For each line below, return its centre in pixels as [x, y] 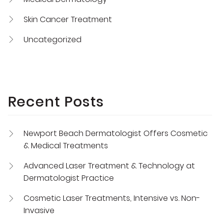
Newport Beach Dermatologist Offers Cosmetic [116, 133]
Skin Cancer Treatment [68, 19]
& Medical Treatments [66, 146]
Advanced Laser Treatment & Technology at [109, 166]
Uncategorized [53, 39]
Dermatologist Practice [69, 178]
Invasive [39, 210]
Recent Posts [56, 102]
